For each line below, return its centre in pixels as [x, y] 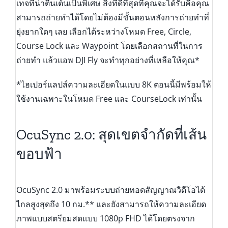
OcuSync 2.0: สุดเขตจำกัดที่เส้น [111, 134]
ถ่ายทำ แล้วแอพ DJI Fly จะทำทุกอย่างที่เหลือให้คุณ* [108, 60]
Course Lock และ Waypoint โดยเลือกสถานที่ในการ [109, 46]
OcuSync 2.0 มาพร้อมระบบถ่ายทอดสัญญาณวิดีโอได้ [110, 190]
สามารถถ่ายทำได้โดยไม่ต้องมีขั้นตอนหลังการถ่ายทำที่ [112, 18]
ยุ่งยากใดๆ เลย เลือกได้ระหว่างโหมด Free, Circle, [104, 32]
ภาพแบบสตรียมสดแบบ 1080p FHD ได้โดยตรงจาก [105, 218]
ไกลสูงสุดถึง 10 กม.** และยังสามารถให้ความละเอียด [111, 204]
